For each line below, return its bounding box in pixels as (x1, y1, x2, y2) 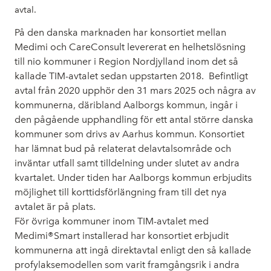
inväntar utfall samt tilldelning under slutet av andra (15, 157, 240, 169)
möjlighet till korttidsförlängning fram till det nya (15, 186, 227, 198)
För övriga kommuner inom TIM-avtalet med (15, 215, 209, 227)
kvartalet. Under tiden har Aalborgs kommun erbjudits (15, 172, 252, 183)
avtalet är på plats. (15, 201, 96, 212)
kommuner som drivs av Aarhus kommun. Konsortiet (15, 128, 244, 140)
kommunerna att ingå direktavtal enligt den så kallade (15, 244, 251, 256)
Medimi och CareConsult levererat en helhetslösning (15, 41, 246, 53)
